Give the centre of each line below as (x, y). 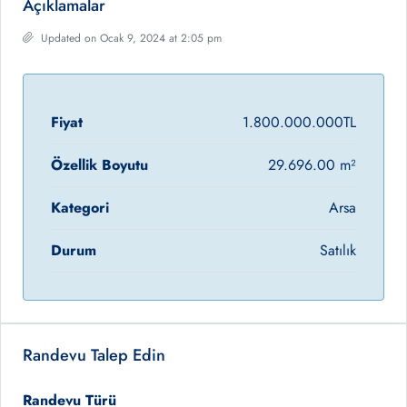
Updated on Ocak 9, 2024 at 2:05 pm (129, 39)
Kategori (80, 208)
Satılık (338, 251)
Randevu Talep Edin (94, 356)
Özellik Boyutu (99, 165)
